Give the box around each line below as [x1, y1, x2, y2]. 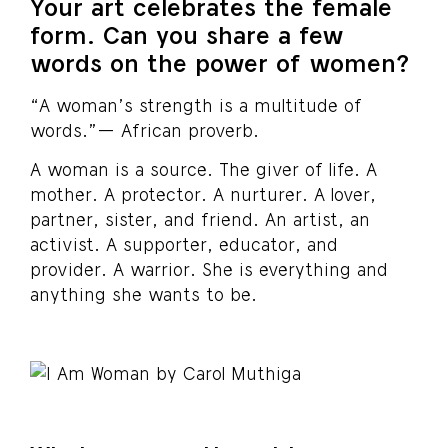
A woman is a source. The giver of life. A [30, 158, 377, 181]
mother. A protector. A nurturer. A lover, [30, 183, 376, 206]
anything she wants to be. [30, 283, 257, 306]
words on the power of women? [30, 47, 409, 77]
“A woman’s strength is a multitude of [30, 93, 362, 116]
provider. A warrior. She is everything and [30, 258, 388, 281]
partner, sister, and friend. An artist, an [30, 208, 370, 231]
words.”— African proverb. [30, 118, 259, 141]
